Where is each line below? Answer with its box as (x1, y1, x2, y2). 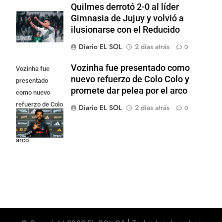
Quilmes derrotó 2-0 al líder (71, 1, 179, 12)
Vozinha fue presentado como (71, 62, 190, 73)
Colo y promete (16, 112, 58, 120)
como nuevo (16, 88, 50, 96)
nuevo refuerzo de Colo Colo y (71, 74, 189, 84)
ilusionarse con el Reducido (71, 24, 180, 35)
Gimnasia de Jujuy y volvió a (71, 13, 184, 23)
